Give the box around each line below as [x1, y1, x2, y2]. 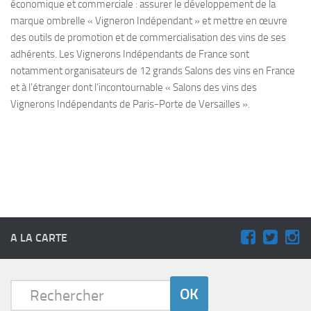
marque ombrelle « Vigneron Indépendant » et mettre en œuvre [10, 15, 287, 28]
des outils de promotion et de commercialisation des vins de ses [10, 31, 286, 44]
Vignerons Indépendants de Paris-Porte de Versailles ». [10, 98, 250, 111]
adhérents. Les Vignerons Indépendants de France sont [10, 48, 249, 61]
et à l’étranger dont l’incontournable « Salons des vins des [10, 81, 257, 94]
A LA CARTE [10, 231, 67, 245]
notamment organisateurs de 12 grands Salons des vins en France [10, 65, 295, 78]
